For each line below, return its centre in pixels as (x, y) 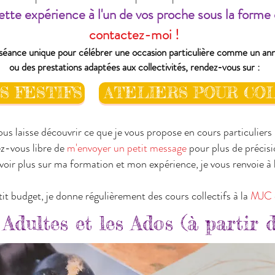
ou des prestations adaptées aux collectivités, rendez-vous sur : (134, 67)
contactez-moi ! (134, 35)
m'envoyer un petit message (126, 148)
